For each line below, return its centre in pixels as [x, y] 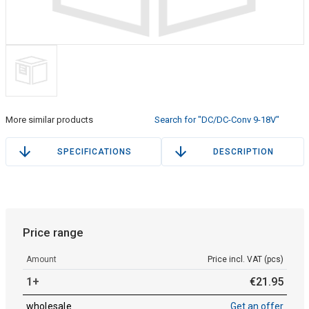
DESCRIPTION [244, 151]
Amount [41, 259]
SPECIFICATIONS [94, 151]
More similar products [49, 119]
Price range [53, 232]
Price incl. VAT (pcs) [245, 259]
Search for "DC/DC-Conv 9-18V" [217, 119]
